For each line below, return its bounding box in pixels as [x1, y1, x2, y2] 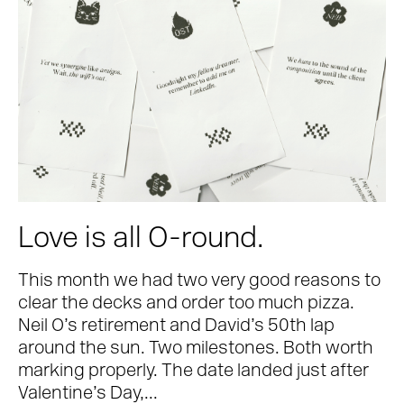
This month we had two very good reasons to [18, 272, 381, 291]
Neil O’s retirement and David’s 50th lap [18, 317, 335, 336]
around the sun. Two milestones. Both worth [18, 340, 373, 359]
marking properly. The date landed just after [18, 363, 369, 381]
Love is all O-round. [18, 225, 263, 255]
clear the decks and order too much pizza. [18, 295, 354, 314]
